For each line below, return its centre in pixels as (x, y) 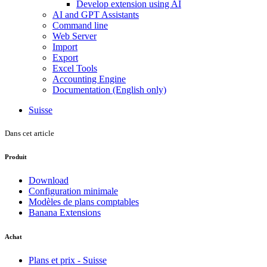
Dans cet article (30, 133)
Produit (16, 156)
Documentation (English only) (109, 89)
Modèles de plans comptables (84, 201)
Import (65, 46)
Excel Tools (75, 68)
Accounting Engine (89, 79)
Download (49, 180)
